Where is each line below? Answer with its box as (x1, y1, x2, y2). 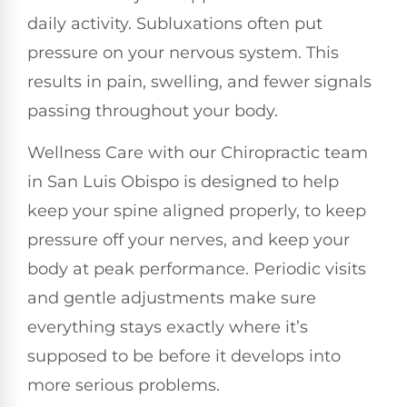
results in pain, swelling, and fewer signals (27, 72, 372, 92)
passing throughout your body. (27, 101, 278, 121)
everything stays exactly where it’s (27, 317, 308, 338)
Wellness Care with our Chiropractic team (27, 143, 368, 164)
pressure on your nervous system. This (27, 43, 339, 63)
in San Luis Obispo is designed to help (27, 172, 339, 193)
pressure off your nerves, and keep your (27, 230, 350, 251)
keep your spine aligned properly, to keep (27, 201, 366, 222)
